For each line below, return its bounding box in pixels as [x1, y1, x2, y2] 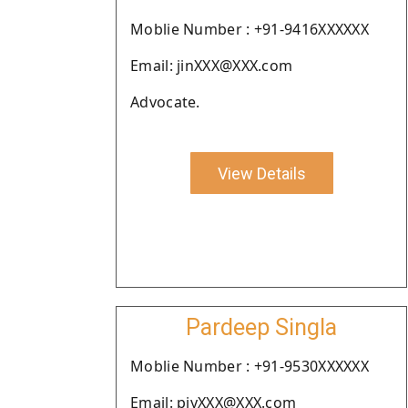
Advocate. [130, 92, 200, 112]
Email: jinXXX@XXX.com [130, 56, 293, 76]
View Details [217, 163, 306, 183]
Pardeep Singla [186, 314, 337, 341]
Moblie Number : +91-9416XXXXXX [130, 19, 369, 39]
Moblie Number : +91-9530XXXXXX [130, 356, 369, 376]
